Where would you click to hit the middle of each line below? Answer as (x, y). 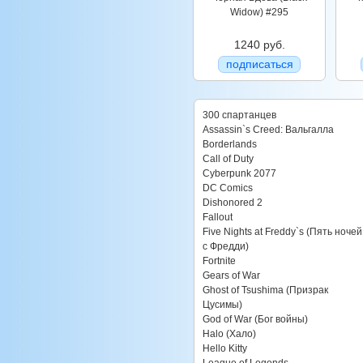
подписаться (259, 64)
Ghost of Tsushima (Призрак (265, 290)
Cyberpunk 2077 (239, 173)
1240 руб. (259, 45)
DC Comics (228, 188)
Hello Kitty (225, 348)
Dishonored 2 (233, 203)
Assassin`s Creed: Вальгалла (268, 130)
